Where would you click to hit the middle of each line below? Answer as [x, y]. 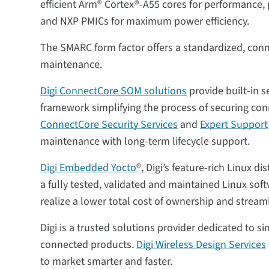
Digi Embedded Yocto [89, 168]
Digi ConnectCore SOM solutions [114, 91]
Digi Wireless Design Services [201, 245]
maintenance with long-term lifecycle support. [147, 141]
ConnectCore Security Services [109, 125]
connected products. [89, 245]
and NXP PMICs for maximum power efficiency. [146, 21]
